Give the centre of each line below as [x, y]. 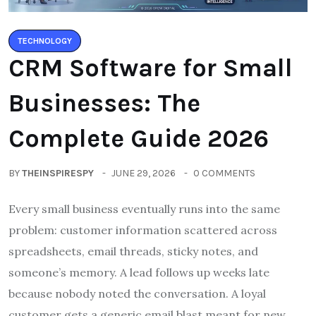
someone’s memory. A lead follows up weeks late [139, 272]
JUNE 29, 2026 [144, 173]
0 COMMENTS [224, 173]
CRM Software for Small [151, 67]
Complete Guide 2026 [139, 138]
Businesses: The [104, 103]
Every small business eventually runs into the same [144, 208]
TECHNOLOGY [45, 41]
